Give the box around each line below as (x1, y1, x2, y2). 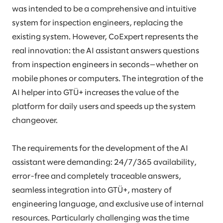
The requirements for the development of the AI (12, 145, 188, 153)
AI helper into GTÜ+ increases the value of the (12, 89, 179, 97)
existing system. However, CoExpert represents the (12, 33, 198, 41)
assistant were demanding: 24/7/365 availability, (12, 159, 197, 167)
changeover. (12, 117, 58, 125)
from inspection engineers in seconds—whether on (12, 61, 199, 69)
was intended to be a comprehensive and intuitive (12, 5, 196, 13)
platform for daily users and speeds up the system (12, 103, 196, 111)
